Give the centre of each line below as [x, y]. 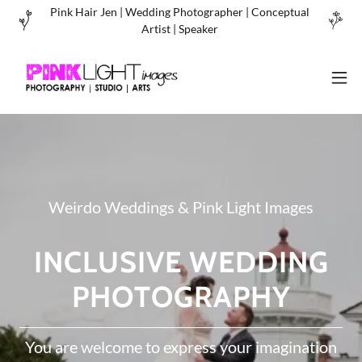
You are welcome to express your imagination [181, 346]
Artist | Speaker [180, 29]
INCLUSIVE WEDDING [181, 261]
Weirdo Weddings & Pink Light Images [181, 206]
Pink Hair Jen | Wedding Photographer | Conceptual [180, 12]
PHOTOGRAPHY [181, 296]
